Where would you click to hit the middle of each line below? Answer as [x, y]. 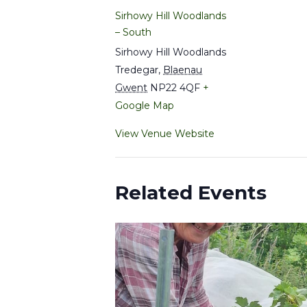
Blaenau [183, 70]
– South [133, 33]
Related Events [191, 193]
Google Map [145, 106]
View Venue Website [165, 134]
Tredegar [137, 70]
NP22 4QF [175, 88]
